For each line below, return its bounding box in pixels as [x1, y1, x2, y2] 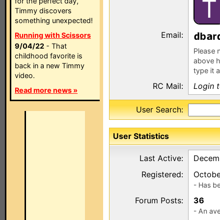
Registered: [141, 169, 183, 179]
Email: [161, 30, 183, 40]
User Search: [136, 105, 183, 114]
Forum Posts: [135, 195, 183, 205]
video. [15, 71, 35, 80]
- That [44, 42, 67, 50]
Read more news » [15, 86, 78, 94]
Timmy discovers [15, 6, 72, 15]
